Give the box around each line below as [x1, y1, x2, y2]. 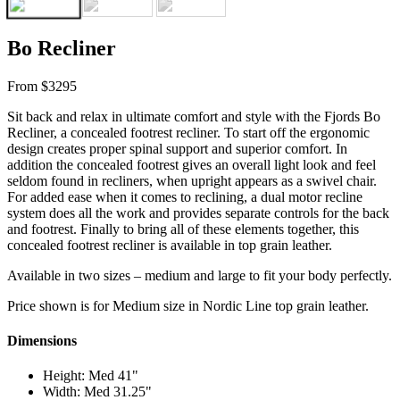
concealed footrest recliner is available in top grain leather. [7, 237, 332, 253]
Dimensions [7, 333, 77, 349]
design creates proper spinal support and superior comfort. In [7, 140, 347, 156]
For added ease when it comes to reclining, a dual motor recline [7, 188, 362, 204]
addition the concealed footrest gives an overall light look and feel [7, 156, 376, 172]
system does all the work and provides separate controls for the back [7, 204, 389, 221]
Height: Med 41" [43, 368, 138, 384]
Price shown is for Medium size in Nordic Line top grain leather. [7, 297, 369, 313]
